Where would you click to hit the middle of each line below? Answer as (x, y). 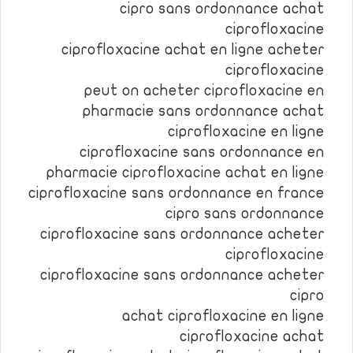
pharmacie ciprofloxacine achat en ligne (186, 173)
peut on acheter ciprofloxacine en (204, 91)
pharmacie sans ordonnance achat (204, 111)
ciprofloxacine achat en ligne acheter (193, 50)
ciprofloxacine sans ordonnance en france (176, 193)
